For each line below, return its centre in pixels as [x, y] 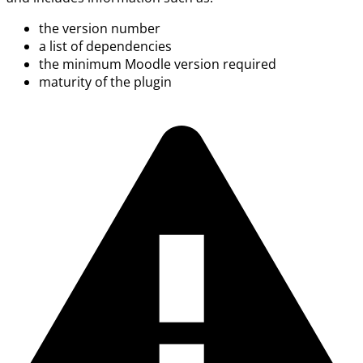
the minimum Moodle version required [158, 64]
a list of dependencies [105, 47]
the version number [100, 29]
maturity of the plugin [105, 82]
